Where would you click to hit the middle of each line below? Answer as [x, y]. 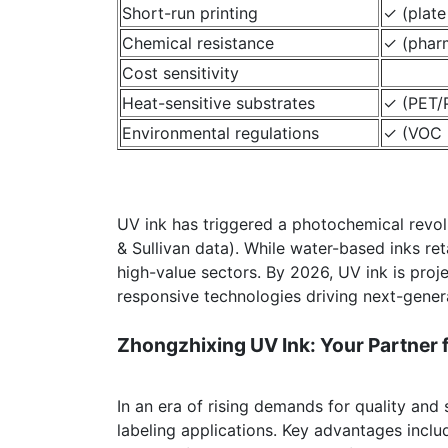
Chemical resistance [198, 42]
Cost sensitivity [180, 72]
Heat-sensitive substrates [218, 102]
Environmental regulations [220, 132]
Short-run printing [190, 12]
